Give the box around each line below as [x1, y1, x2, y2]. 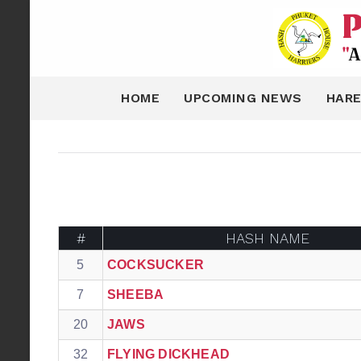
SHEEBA [107, 288, 164, 301]
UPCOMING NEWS [184, 90, 302, 106]
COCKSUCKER [107, 258, 204, 272]
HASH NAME [226, 230, 309, 247]
